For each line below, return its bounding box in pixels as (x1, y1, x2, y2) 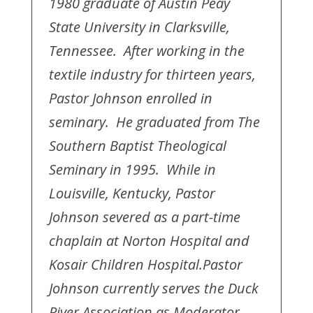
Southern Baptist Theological (48, 136, 226, 155)
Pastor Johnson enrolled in (48, 89, 212, 108)
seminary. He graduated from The (48, 112, 260, 131)
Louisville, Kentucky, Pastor (48, 184, 215, 203)
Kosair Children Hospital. (48, 255, 203, 274)
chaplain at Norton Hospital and (48, 231, 249, 250)
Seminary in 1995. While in (48, 160, 216, 179)
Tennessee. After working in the (48, 41, 245, 60)
